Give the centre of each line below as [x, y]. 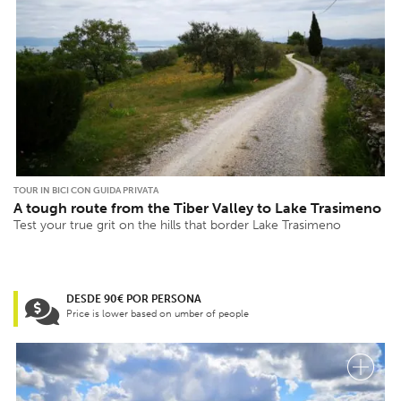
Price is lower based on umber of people [158, 314]
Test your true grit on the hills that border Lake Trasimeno [177, 226]
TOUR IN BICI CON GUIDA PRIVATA [86, 191]
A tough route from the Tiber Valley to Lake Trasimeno [197, 209]
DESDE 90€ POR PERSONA [134, 299]
